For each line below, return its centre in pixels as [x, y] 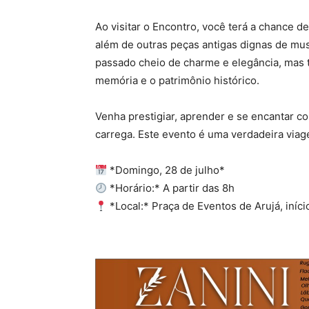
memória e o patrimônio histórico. [177, 81]
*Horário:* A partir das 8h [171, 188]
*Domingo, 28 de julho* [166, 170]
